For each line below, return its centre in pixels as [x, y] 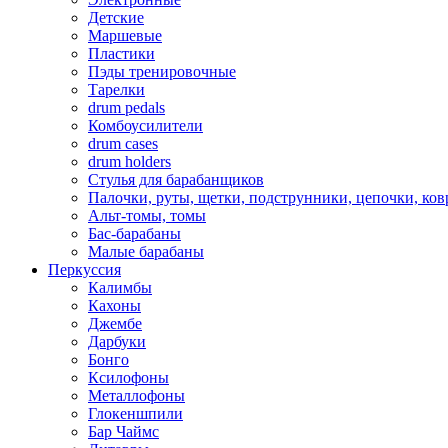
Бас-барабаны [134, 233]
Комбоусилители [145, 125]
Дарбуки [117, 341]
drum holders [129, 161]
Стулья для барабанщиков [176, 179]
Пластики [121, 53]
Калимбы [120, 287]
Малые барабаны [146, 251]
